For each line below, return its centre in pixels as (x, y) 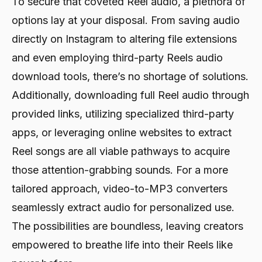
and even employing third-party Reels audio (117, 57)
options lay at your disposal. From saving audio (126, 20)
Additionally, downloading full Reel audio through (130, 95)
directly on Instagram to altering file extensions (124, 39)
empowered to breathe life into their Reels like (122, 244)
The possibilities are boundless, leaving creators (127, 226)
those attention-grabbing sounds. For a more (120, 170)
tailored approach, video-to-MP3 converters (120, 188)
